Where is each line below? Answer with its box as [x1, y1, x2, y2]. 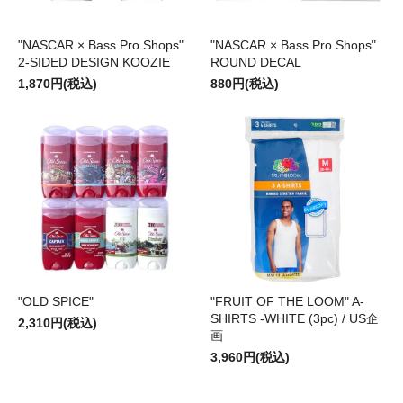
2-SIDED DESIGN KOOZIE [18, 55, 183, 70]
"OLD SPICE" [18, 294, 94, 309]
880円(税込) [210, 76, 279, 92]
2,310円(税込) [18, 316, 97, 331]
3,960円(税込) [210, 350, 290, 365]
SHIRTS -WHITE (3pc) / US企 [210, 311, 379, 327]
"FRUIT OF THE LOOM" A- [210, 294, 364, 309]
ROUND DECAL [210, 55, 301, 70]
